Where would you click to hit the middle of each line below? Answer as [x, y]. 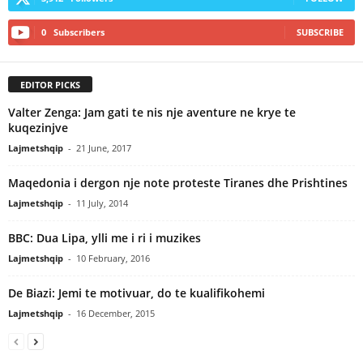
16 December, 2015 [115, 313]
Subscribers [79, 32]
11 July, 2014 [102, 203]
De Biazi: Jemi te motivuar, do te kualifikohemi [137, 293]
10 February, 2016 [113, 258]
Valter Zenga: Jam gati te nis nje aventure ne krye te [152, 112]
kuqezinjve [38, 127]
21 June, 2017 [104, 147]
